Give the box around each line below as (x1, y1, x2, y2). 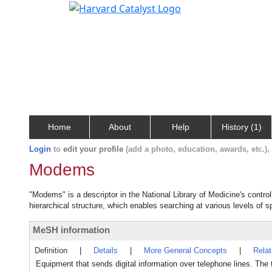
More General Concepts (144, 246, 227, 255)
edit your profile (63, 144, 123, 154)
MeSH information (33, 225, 110, 235)
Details (93, 246, 118, 255)
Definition (35, 246, 67, 255)
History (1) (221, 122, 262, 132)
